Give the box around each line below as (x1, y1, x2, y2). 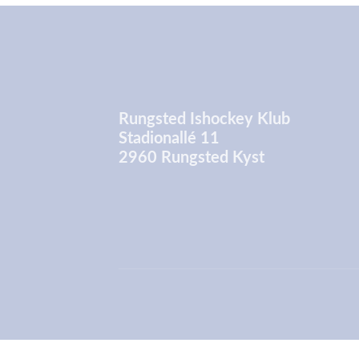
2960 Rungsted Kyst (119, 147, 264, 166)
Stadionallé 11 (119, 127, 220, 147)
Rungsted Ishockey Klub (119, 108, 290, 127)
